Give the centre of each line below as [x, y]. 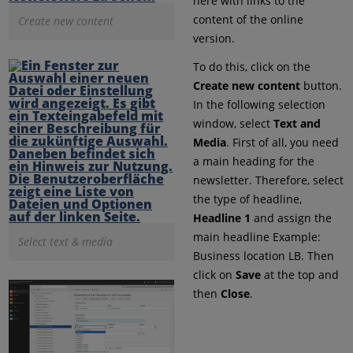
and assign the [291, 218]
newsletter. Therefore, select [268, 180]
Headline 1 [221, 218]
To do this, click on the [251, 67]
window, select [233, 124]
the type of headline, [247, 199]
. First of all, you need [282, 143]
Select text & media [66, 242]
